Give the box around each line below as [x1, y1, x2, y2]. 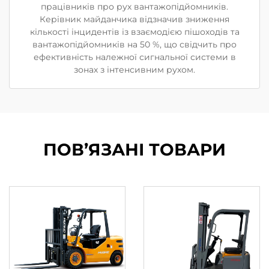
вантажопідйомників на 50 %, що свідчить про [32, 38, 237, 50]
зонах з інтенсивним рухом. [74, 64, 195, 75]
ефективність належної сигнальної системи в [33, 51, 236, 62]
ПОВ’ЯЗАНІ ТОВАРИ [43, 139, 226, 160]
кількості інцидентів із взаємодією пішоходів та [29, 26, 240, 37]
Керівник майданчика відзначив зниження [40, 13, 229, 25]
